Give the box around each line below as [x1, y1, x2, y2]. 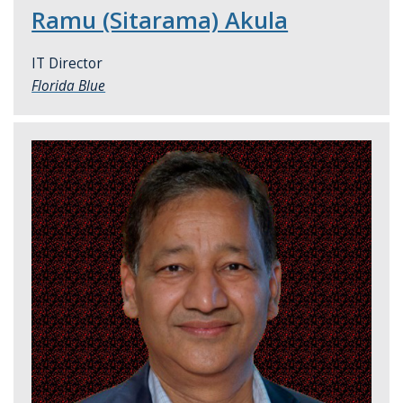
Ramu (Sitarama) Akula [31, 4, 289, 35]
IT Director [31, 53, 103, 73]
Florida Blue [31, 76, 106, 95]
